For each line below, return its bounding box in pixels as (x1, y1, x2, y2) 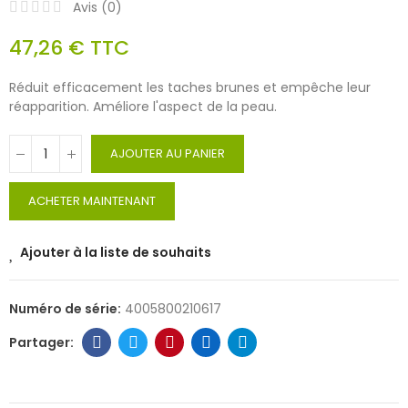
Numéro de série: (9, 300, 124, 319)
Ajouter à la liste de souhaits (20, 243, 211, 262)
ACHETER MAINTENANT (28, 192, 156, 210)
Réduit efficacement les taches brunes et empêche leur (9, 78, 371, 97)
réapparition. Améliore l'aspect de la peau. (9, 97, 277, 117)
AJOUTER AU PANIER (110, 145, 225, 163)
